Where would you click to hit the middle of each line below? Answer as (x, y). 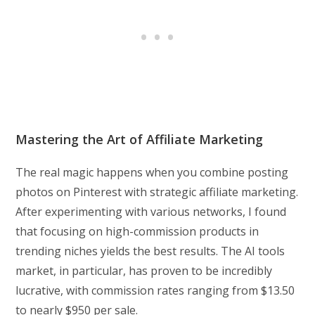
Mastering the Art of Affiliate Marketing (140, 139)
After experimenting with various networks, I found (151, 211)
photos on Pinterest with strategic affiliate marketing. (157, 192)
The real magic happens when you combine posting (152, 172)
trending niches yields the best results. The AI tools (150, 251)
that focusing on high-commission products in (137, 231)
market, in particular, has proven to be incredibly (144, 270)
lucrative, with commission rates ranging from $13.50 (155, 290)
